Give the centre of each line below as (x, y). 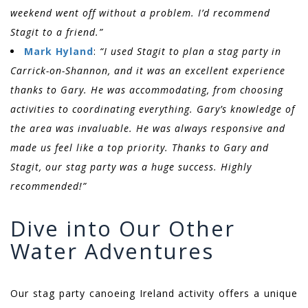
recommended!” (48, 186)
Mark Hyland (59, 52)
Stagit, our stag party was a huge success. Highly (131, 167)
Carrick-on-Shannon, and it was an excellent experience (148, 71)
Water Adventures (112, 251)
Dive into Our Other (123, 229)
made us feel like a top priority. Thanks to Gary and (140, 148)
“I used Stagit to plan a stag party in (190, 52)
